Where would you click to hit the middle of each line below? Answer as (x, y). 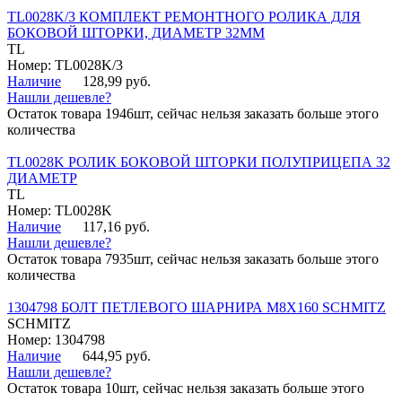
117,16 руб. (116, 227)
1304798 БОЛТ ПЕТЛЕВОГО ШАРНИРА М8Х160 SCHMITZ (197, 308)
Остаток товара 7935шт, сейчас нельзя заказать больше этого (193, 259)
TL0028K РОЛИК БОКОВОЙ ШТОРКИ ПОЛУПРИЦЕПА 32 (199, 162)
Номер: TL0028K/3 (65, 66)
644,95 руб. (117, 356)
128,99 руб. (117, 82)
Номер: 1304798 (56, 340)
